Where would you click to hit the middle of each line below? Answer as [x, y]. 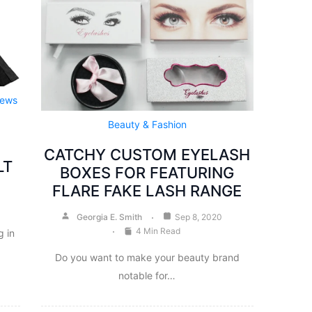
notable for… [147, 275]
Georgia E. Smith [110, 217]
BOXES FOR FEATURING [147, 172]
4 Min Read [158, 231]
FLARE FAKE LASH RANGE [147, 190]
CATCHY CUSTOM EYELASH [147, 154]
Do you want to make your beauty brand [147, 257]
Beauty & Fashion [147, 124]
